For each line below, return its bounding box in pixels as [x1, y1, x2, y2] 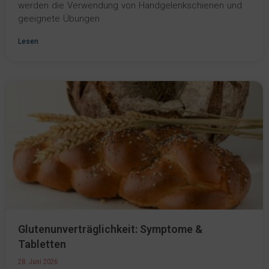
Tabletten [18, 238, 66, 251]
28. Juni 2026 [18, 258, 58, 267]
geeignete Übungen [18, 13, 100, 25]
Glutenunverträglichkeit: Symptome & [18, 223, 202, 236]
